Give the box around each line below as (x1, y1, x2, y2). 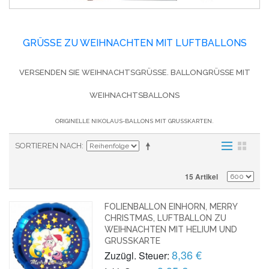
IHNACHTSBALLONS (89, 90, 169, 100)
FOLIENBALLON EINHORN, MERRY (104, 201, 238, 211)
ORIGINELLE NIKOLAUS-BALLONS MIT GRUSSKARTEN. (55, 117, 212, 124)
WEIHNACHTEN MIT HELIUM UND (104, 224, 238, 234)
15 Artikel (185, 171, 218, 182)
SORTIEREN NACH (15, 141, 82, 150)
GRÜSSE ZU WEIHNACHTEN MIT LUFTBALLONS (22, 37, 241, 49)
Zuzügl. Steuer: (104, 248, 170, 262)
